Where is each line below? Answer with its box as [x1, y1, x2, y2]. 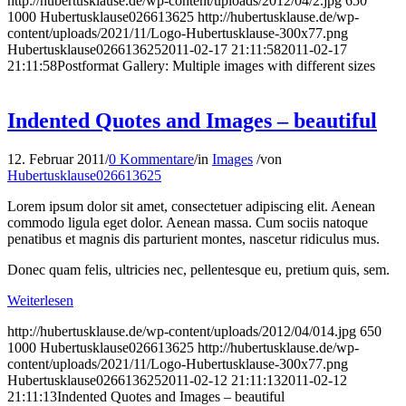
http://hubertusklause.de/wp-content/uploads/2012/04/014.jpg [7, 323, 356, 339]
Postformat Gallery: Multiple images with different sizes [57, 58, 375, 74]
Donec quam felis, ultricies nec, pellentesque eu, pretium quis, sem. [7, 261, 390, 277]
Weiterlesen [7, 292, 73, 308]
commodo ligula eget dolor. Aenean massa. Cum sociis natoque [7, 214, 368, 230]
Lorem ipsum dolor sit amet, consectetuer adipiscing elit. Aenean [7, 198, 375, 214]
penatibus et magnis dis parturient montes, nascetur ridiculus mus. [7, 230, 380, 246]
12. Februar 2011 [7, 150, 105, 167]
